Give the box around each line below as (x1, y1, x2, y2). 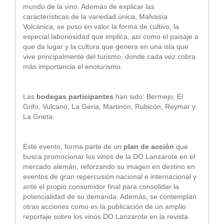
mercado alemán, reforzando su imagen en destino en (23, 162, 195, 170)
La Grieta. (23, 112, 54, 120)
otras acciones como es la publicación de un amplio (23, 202, 186, 210)
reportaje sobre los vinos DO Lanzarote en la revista (23, 212, 188, 220)
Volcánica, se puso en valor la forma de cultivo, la (23, 22, 179, 30)
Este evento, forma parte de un (23, 142, 123, 150)
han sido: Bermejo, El (113, 92, 183, 100)
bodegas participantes (36, 92, 113, 100)
